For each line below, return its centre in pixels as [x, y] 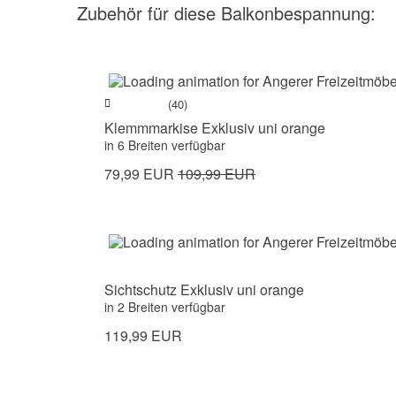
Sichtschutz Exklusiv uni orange [204, 290]
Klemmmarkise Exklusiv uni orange [215, 128]
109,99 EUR [217, 174]
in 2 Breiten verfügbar [165, 307]
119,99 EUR [143, 336]
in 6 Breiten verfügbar [165, 145]
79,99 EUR [141, 174]
